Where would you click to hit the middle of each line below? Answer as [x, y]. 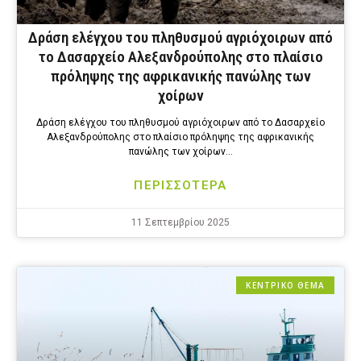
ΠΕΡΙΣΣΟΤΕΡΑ [180, 186]
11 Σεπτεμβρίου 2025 [180, 223]
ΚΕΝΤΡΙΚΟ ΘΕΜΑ [285, 286]
